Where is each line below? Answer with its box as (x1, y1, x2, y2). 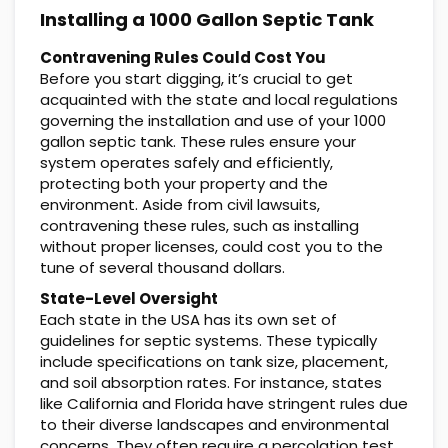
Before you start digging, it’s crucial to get (40, 67, 353, 89)
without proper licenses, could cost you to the (40, 235, 383, 257)
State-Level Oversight (40, 287, 218, 309)
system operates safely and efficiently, (40, 151, 333, 173)
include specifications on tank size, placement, (40, 350, 388, 372)
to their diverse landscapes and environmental (40, 413, 389, 435)
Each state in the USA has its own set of (40, 308, 337, 330)
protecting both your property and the (40, 172, 328, 194)
